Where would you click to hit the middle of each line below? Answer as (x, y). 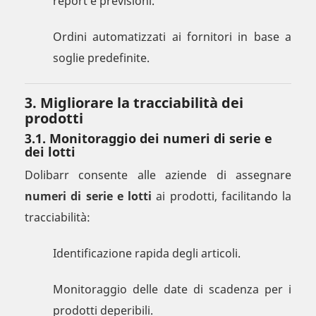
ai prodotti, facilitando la (221, 196)
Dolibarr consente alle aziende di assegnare (158, 175)
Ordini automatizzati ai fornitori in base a (172, 37)
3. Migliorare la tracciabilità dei (134, 103)
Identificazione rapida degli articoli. (147, 254)
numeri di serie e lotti (88, 196)
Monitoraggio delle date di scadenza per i (172, 290)
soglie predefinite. (101, 58)
